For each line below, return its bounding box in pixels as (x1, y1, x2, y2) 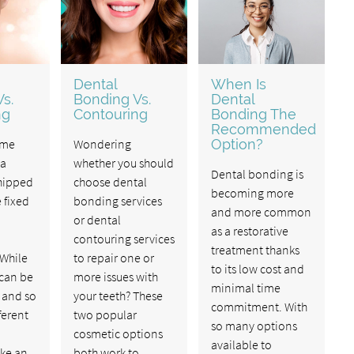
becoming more (210, 184, 294, 201)
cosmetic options (73, 325, 163, 341)
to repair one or (73, 249, 154, 265)
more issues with (73, 268, 158, 284)
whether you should (73, 154, 174, 171)
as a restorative (210, 222, 288, 239)
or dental (73, 211, 121, 228)
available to (210, 336, 272, 352)
